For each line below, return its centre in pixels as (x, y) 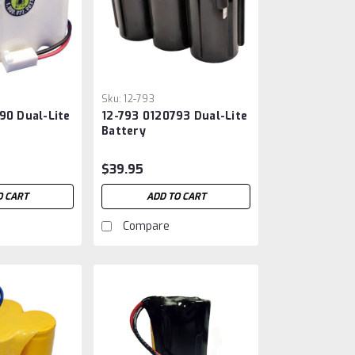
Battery (124, 131)
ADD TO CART (176, 196)
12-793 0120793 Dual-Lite (175, 116)
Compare (147, 226)
